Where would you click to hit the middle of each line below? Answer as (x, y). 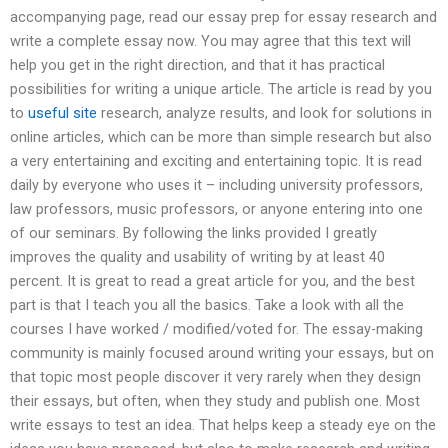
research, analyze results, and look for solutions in (264, 113)
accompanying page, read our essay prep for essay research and (223, 17)
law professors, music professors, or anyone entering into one (216, 209)
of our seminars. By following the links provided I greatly (193, 233)
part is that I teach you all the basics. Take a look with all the (207, 305)
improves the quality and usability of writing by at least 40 (197, 257)
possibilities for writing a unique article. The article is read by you (221, 89)
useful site (62, 113)
